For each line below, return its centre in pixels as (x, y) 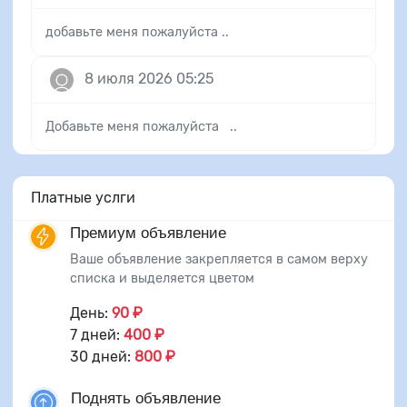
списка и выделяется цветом (162, 278)
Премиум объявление (148, 233)
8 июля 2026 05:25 (149, 78)
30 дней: (102, 356)
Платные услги (83, 197)
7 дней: (97, 334)
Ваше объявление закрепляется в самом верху (219, 259)
